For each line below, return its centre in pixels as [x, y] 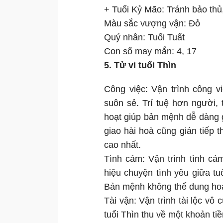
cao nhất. [122, 145]
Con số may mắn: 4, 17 [150, 52]
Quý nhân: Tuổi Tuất [144, 38]
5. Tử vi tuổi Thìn [140, 65]
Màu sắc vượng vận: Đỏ [152, 24]
